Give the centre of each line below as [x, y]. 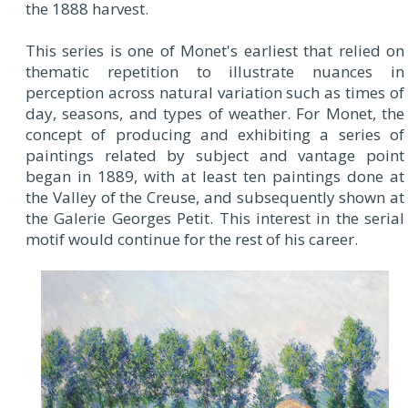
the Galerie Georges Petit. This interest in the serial [215, 219]
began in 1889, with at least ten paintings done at [215, 177]
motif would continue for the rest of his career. [192, 240]
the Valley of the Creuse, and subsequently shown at [215, 198]
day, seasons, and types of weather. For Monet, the [215, 114]
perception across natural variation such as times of [215, 93]
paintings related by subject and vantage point [215, 156]
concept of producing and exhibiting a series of [215, 135]
